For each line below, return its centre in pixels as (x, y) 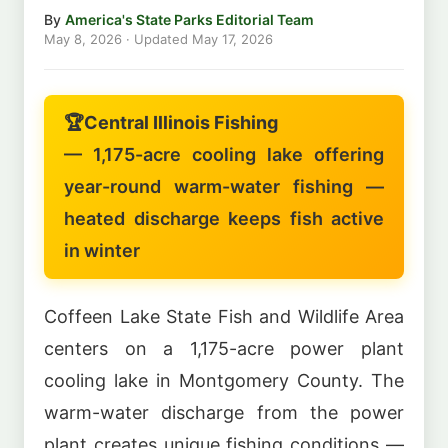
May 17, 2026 (232, 38)
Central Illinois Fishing (181, 122)
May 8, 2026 (83, 38)
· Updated (157, 38)
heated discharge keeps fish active (224, 218)
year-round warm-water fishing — (224, 186)
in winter (102, 250)
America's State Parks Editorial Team (189, 19)
